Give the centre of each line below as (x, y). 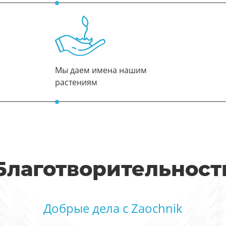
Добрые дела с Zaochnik (113, 208)
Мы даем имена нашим (101, 70)
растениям (76, 82)
